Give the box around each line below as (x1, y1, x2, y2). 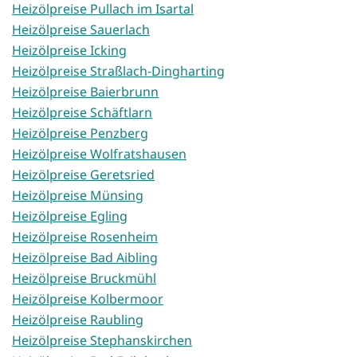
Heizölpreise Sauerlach (12, 21, 150, 39)
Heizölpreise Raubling (12, 311, 143, 329)
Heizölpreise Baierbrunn (12, 83, 159, 101)
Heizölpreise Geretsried (12, 166, 155, 184)
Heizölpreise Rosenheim (12, 228, 158, 246)
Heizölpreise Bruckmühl (12, 269, 156, 288)
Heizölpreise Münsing (12, 186, 143, 205)
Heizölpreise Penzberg (12, 124, 148, 143)
